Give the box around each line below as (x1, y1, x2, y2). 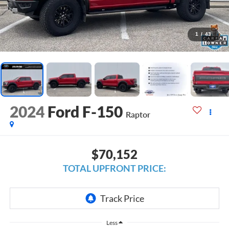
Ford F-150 (47, 102, 123, 121)
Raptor (125, 109, 150, 120)
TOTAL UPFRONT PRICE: (63, 162, 166, 174)
